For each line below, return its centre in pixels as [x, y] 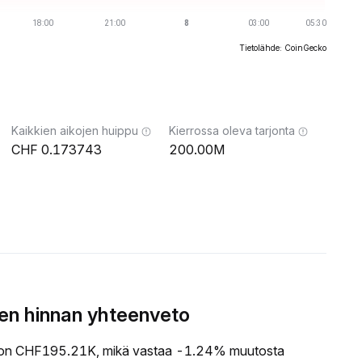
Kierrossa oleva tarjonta [232, 130]
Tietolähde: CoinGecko [283, 48]
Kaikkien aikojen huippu [75, 130]
